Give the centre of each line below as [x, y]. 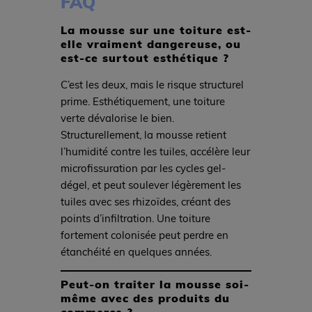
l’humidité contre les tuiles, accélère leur [155, 151]
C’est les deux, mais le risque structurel [152, 85]
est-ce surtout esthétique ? [145, 58]
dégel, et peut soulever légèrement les [150, 185]
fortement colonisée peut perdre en [144, 235]
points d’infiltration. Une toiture [135, 218]
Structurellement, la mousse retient [143, 135]
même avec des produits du [145, 297]
